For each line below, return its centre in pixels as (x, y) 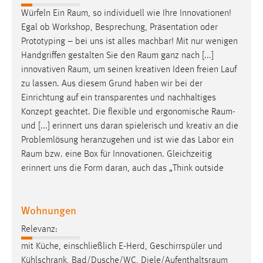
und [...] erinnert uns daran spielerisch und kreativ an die (130, 127)
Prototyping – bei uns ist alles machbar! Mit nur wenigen (129, 42)
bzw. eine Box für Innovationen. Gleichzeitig (127, 155)
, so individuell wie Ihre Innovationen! (160, 14)
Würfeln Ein (44, 14)
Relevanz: (39, 229)
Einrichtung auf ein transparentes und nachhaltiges (119, 98)
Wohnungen (49, 210)
